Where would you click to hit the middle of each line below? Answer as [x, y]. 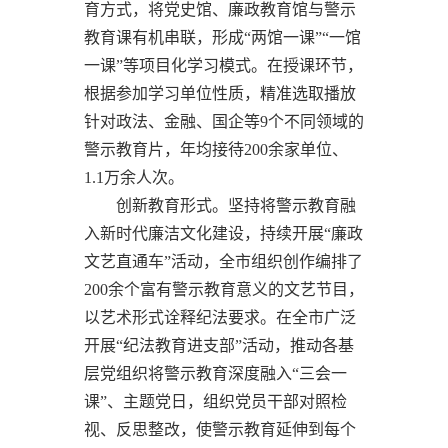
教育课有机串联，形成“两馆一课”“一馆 [222, 37]
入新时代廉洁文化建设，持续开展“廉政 [223, 233]
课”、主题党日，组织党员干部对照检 [215, 401]
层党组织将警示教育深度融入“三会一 [215, 373]
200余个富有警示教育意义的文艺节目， [224, 289]
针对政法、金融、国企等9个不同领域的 [224, 121]
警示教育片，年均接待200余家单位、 [216, 149]
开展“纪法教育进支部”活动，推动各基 [219, 345]
